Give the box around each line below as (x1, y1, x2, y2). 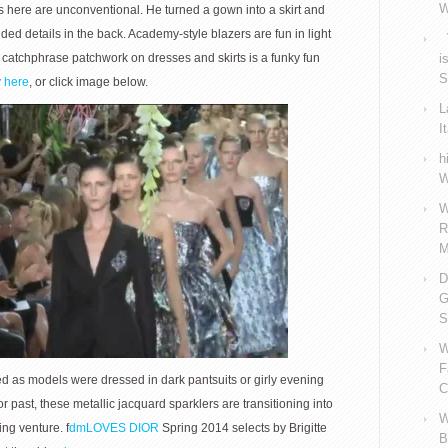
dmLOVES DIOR (69, 420, 159, 435)
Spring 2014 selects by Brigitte (159, 420, 327, 435)
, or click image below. (29, 74, 148, 89)
